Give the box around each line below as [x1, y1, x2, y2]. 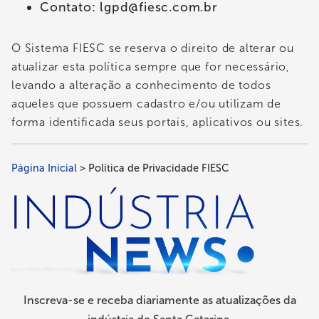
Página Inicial [11, 161, 77, 174]
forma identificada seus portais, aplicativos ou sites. [11, 115, 304, 130]
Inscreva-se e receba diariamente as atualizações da [23, 293, 296, 307]
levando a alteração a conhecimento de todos [11, 78, 271, 93]
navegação [11, 213, 98, 234]
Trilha [11, 166, 56, 187]
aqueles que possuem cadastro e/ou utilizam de [11, 97, 281, 111]
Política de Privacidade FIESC [88, 161, 229, 174]
